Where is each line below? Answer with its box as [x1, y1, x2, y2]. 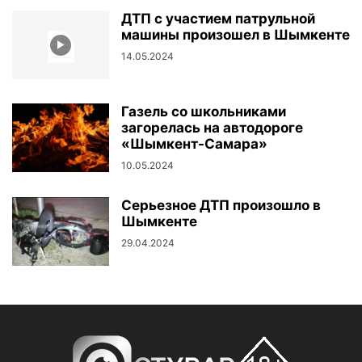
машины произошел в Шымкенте [121, 27, 350, 43]
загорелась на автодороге [121, 120, 303, 136]
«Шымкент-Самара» [121, 136, 267, 152]
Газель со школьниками [121, 103, 286, 120]
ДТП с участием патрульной [121, 11, 315, 27]
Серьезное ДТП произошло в [121, 197, 321, 213]
